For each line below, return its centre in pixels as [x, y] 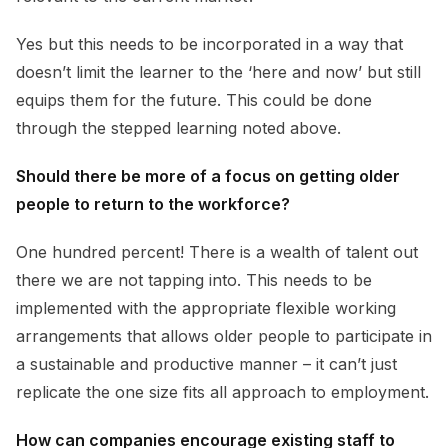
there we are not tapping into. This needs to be [194, 279]
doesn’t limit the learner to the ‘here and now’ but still [218, 71]
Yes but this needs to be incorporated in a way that [209, 43]
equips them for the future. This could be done [194, 99]
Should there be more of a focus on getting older [208, 175]
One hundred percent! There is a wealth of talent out [217, 251]
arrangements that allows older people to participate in [224, 335]
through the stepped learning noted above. [178, 127]
